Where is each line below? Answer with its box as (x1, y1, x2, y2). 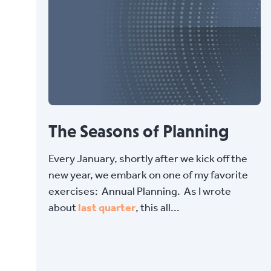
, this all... (135, 200, 180, 214)
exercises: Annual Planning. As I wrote (48, 184, 231, 197)
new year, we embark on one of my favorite (48, 168, 248, 181)
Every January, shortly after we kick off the (48, 151, 247, 165)
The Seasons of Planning (48, 121, 229, 141)
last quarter (78, 200, 135, 214)
